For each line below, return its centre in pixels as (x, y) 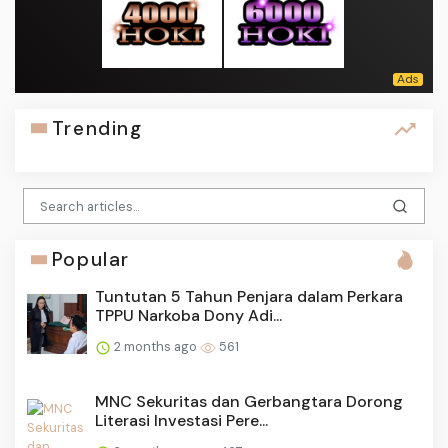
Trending (97, 128)
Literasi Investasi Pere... (181, 421)
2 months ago (155, 347)
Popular (90, 260)
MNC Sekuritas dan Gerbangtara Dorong (249, 402)
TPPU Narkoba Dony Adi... (188, 316)
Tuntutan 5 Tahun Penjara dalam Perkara (249, 297)
